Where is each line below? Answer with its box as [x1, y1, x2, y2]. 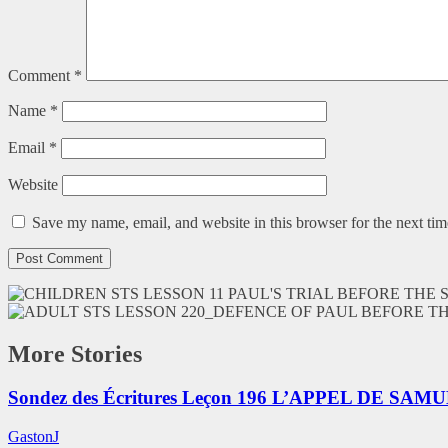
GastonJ [8, 428, 59, 446]
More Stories [8, 340, 142, 367]
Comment [8, 66, 74, 84]
